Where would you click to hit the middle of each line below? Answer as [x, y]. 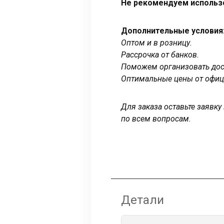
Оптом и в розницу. [156, 42]
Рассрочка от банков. [160, 54]
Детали [142, 200]
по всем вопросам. [156, 118]
